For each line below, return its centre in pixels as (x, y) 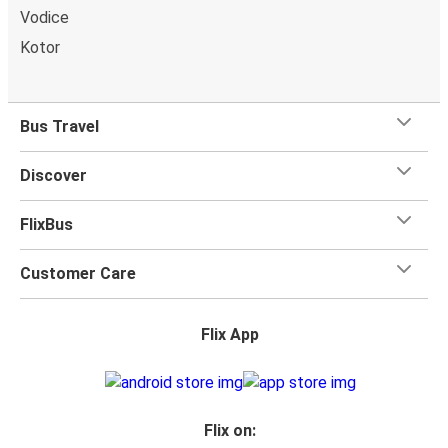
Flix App (230, 334)
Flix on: (230, 430)
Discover (53, 175)
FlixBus (46, 224)
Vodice (44, 17)
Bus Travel (59, 126)
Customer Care (78, 273)
